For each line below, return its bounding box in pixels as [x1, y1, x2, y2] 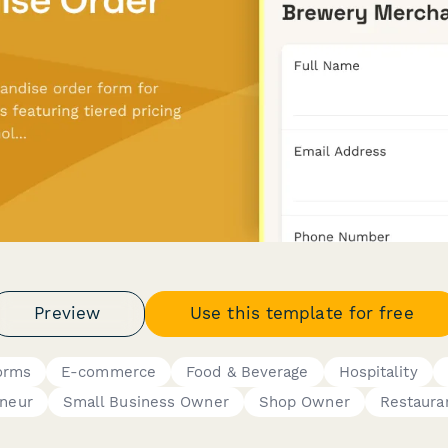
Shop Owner [258, 392, 350, 411]
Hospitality [338, 362, 418, 381]
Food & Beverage [186, 362, 309, 381]
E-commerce [61, 362, 157, 381]
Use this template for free [190, 303, 414, 323]
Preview [34, 303, 101, 323]
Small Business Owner [62, 392, 229, 411]
